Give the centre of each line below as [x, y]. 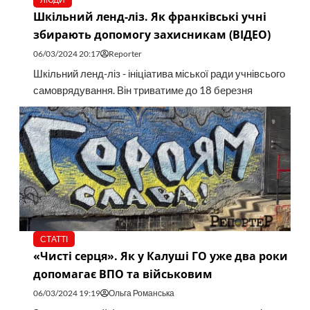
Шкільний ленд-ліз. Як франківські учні [149, 17]
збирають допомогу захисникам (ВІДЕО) [152, 35]
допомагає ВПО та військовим [122, 274]
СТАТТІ [54, 239]
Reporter [125, 54]
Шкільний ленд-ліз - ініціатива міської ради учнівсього [159, 74]
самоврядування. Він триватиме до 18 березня [143, 91]
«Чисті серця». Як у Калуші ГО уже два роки [160, 256]
